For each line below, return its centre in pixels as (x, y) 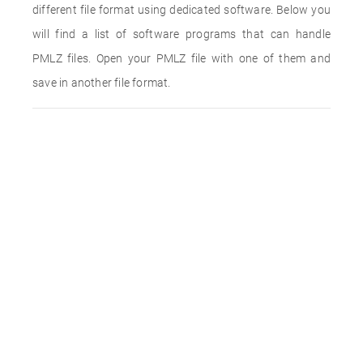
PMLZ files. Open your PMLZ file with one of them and (181, 58)
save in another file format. (102, 83)
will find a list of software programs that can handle (181, 34)
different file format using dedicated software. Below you (181, 10)
